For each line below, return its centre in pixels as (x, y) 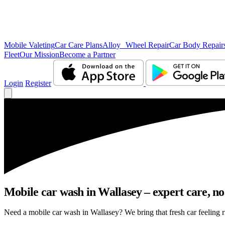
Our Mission (39, 54)
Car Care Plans (79, 45)
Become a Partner (87, 54)
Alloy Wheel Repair (136, 45)
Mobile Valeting (29, 45)
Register (38, 83)
